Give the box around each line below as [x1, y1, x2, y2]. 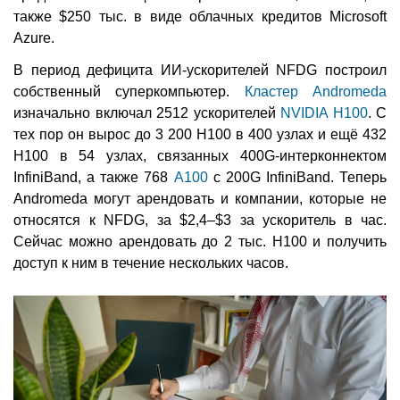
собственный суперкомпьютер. [13, 84, 245, 100]
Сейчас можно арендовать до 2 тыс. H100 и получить [13, 234, 387, 250]
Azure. [13, 30, 54, 46]
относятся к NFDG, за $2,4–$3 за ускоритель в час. [13, 212, 387, 229]
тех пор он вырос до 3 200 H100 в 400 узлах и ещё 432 [13, 127, 387, 143]
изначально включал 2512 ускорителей [13, 105, 280, 121]
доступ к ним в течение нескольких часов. [13, 255, 288, 271]
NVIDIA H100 [280, 105, 368, 121]
